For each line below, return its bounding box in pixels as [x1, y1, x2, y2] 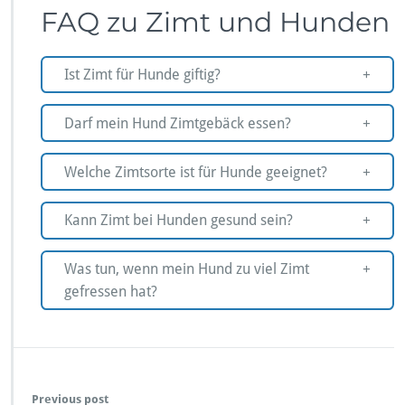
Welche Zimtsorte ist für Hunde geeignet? [64, 163, 327, 181]
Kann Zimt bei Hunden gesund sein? [64, 212, 293, 230]
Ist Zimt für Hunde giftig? [64, 65, 221, 83]
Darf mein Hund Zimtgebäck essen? [64, 114, 291, 132]
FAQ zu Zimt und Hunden [41, 5, 390, 39]
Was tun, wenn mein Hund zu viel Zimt [64, 260, 309, 278]
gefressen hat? [64, 283, 157, 301]
